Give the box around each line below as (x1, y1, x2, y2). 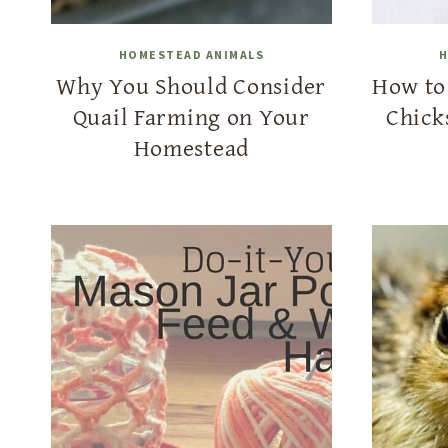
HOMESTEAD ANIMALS (118, 47, 264, 63)
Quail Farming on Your (72, 99, 310, 135)
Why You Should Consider (56, 68, 327, 104)
